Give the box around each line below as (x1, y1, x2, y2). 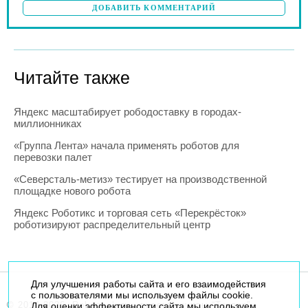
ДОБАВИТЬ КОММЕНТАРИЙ (91, 3, 217, 12)
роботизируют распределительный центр (14, 219, 210, 230)
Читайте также (14, 68, 130, 87)
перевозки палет (14, 151, 92, 163)
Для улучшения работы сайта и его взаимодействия (30, 278, 266, 289)
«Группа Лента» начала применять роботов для (14, 140, 239, 151)
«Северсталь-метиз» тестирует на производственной (14, 173, 267, 185)
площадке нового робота (14, 185, 131, 197)
